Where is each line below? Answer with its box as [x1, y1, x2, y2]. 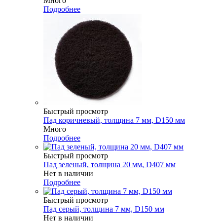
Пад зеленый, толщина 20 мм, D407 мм [43, 160, 176, 169]
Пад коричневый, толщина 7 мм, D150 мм [43, 115, 185, 124]
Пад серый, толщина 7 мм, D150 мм [43, 204, 164, 213]
